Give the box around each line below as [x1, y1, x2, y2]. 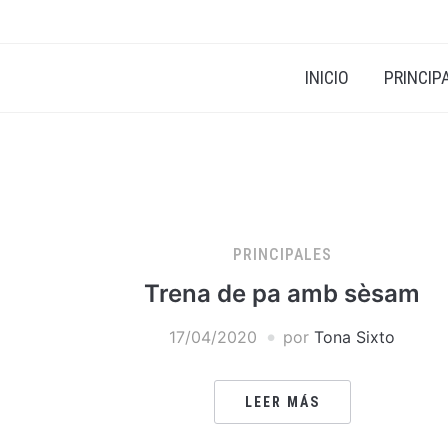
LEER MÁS [244, 393, 320, 410]
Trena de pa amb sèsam [144, 278, 420, 308]
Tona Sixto [314, 326, 395, 347]
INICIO [305, 66, 349, 88]
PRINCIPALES [232, 244, 332, 264]
